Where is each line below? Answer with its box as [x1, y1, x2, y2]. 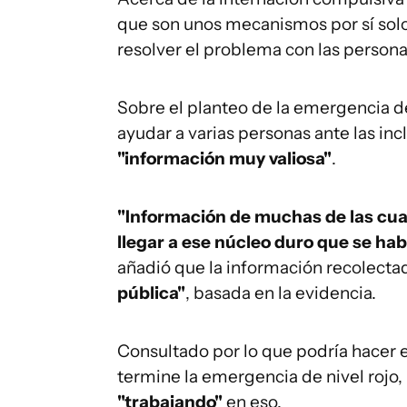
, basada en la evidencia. [185, 283, 376, 303]
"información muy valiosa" [117, 148, 332, 169]
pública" [117, 283, 185, 303]
